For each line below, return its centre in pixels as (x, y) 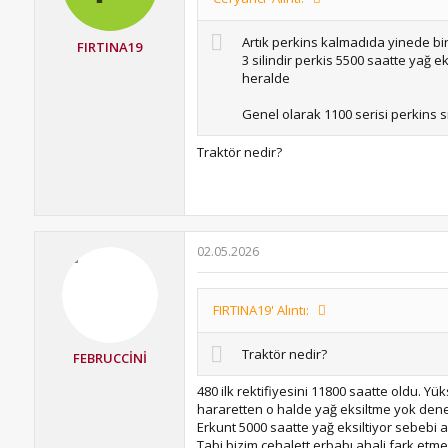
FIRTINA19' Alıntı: (261, 309)
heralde (266, 78)
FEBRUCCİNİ (109, 358)
